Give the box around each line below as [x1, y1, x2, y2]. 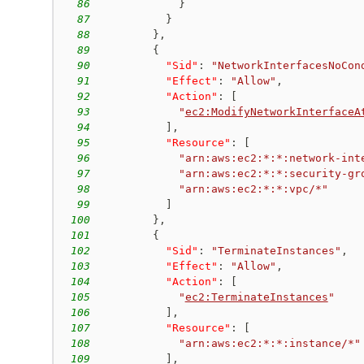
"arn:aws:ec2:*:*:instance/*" [178, 336, 361, 349]
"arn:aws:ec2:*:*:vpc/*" [178, 182, 328, 195]
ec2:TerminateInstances [184, 290, 328, 303]
